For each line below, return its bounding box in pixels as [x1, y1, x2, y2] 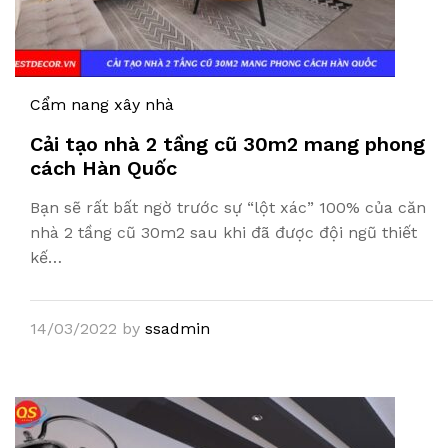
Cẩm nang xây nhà [30, 95, 174, 114]
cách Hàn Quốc [30, 156, 177, 180]
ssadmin [145, 319, 210, 338]
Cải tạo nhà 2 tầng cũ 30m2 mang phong [30, 132, 425, 156]
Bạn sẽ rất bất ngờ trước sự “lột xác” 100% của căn [30, 198, 426, 217]
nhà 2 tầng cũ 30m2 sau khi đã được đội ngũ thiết [30, 223, 417, 242]
